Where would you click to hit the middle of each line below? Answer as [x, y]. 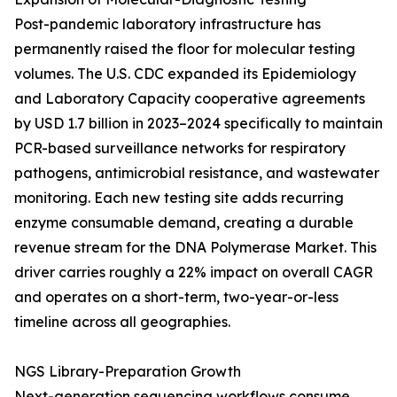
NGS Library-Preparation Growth [128, 372]
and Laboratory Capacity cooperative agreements [190, 99]
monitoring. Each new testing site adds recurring [179, 198]
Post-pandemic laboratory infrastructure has [167, 24]
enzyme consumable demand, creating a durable [184, 223]
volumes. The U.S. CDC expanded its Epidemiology [185, 74]
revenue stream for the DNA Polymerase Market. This [195, 248]
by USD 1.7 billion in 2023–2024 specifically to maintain [198, 124]
